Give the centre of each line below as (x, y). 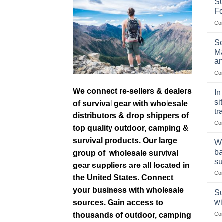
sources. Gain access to (118, 202)
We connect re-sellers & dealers (132, 91)
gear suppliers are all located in (131, 165)
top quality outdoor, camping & (131, 128)
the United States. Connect (123, 178)
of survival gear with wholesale (130, 103)
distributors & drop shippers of (131, 116)
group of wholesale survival (126, 153)
